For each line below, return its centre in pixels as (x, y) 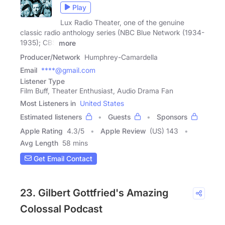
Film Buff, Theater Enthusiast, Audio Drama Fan (97, 90)
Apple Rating (41, 131)
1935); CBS (38, 42)
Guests (119, 117)
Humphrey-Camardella (121, 57)
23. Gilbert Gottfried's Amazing (94, 193)
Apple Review (123, 131)
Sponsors (172, 117)
